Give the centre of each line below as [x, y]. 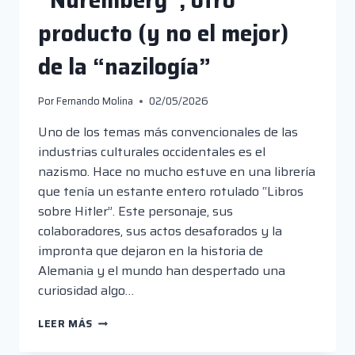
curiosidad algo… [86, 290]
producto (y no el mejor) [163, 34]
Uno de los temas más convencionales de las [168, 132]
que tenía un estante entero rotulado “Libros [171, 191]
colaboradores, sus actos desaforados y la [160, 231]
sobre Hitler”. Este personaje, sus [136, 211]
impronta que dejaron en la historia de [151, 250]
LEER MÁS [66, 323]
